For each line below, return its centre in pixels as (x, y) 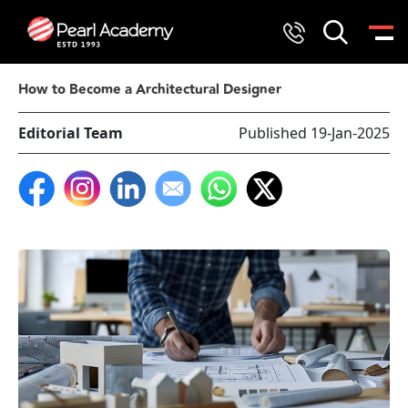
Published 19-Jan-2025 (314, 133)
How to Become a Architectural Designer (150, 90)
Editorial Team (71, 133)
